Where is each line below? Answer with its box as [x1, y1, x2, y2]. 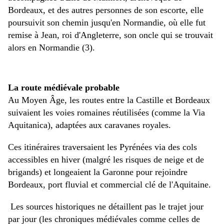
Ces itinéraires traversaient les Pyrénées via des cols [8, 142, 197, 152]
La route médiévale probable [8, 82, 119, 93]
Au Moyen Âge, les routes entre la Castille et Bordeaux [8, 95, 210, 105]
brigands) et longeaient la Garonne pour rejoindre [8, 167, 187, 177]
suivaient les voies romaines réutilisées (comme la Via [8, 107, 205, 118]
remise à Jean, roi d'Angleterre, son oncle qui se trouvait [8, 30, 213, 40]
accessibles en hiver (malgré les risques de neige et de [8, 154, 204, 165]
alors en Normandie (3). [8, 42, 95, 53]
